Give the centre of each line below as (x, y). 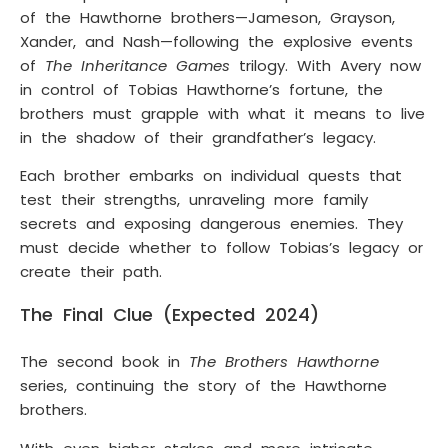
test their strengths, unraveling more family (194, 200)
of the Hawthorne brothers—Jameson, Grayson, (207, 17)
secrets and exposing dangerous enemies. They (211, 224)
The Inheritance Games (137, 65)
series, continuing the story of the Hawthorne (203, 386)
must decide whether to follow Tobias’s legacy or (221, 248)
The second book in (104, 362)
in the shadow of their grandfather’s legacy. (198, 137)
